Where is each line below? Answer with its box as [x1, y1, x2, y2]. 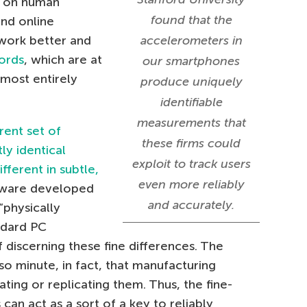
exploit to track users [132, 156, 251, 171]
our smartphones [143, 53, 240, 69]
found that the [150, 12, 232, 27]
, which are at [24, 52, 102, 67]
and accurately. [148, 197, 234, 212]
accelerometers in [140, 33, 243, 48]
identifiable [160, 95, 223, 110]
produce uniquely [140, 74, 243, 89]
